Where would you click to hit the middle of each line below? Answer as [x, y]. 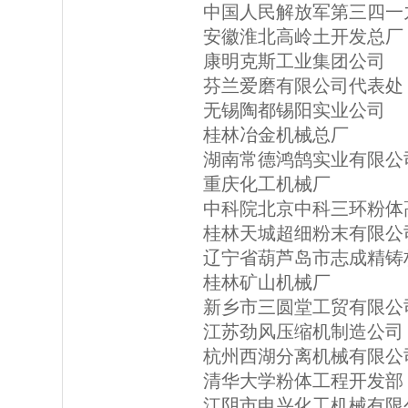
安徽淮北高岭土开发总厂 [303, 36]
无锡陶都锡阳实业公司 [294, 110]
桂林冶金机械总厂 [276, 135]
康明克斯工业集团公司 [294, 61]
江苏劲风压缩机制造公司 [303, 331]
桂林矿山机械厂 [267, 282]
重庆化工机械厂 [267, 184]
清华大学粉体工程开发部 [303, 381]
